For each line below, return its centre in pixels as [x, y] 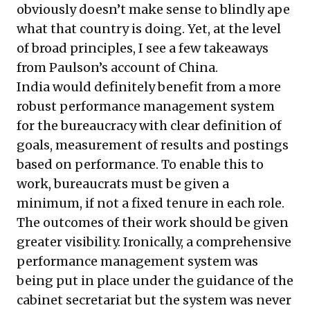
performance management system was [137, 261]
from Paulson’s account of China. [117, 67]
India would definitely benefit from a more [149, 86]
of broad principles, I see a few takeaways [143, 48]
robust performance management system [146, 106]
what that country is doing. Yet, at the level [149, 28]
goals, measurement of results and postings [153, 145]
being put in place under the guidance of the [155, 280]
